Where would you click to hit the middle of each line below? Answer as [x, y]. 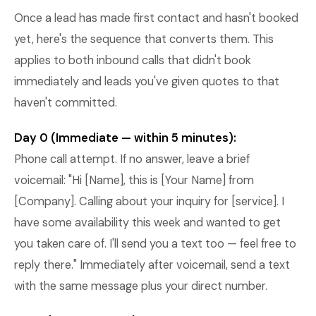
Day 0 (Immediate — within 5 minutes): [125, 138]
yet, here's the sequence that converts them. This [144, 39]
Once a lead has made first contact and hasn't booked [156, 18]
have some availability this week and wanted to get [147, 223]
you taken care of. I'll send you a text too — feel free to [155, 244]
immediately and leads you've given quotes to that [147, 81]
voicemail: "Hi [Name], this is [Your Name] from [134, 180]
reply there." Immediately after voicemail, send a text [152, 265]
